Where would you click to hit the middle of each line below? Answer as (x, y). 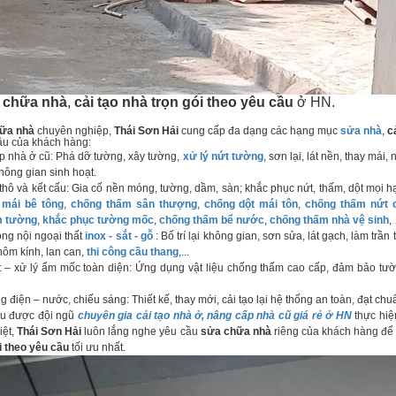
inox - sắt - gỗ (119, 236)
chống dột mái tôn (251, 204)
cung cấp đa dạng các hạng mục (259, 131)
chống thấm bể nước (212, 220)
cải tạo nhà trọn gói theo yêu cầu (184, 102)
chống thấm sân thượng (134, 204)
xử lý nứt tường (223, 156)
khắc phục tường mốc (98, 220)
